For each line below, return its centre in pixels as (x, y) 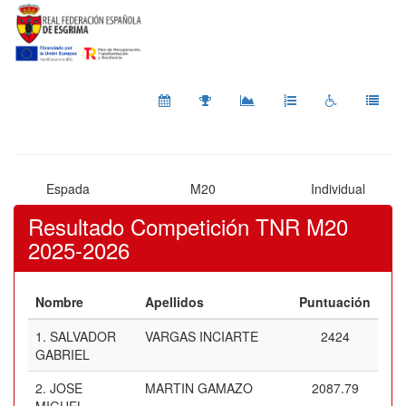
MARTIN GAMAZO (199, 388)
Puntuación (335, 302)
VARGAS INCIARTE (202, 336)
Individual (338, 188)
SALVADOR (83, 336)
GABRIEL (63, 354)
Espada (68, 188)
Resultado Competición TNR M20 (188, 226)
